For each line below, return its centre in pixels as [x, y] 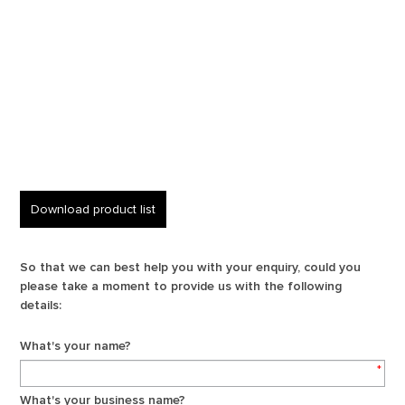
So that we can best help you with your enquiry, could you [191, 267]
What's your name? [76, 346]
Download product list [94, 209]
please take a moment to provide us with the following [181, 286]
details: [41, 305]
